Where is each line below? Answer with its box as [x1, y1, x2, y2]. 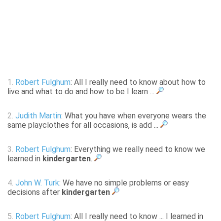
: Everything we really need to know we [71, 145, 205, 154]
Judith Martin [15, 111, 61, 121]
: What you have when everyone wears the [61, 111, 206, 121]
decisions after [7, 187, 62, 197]
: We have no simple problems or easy [59, 178, 189, 188]
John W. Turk [15, 178, 59, 188]
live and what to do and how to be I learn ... [7, 87, 156, 97]
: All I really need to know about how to [71, 77, 206, 87]
